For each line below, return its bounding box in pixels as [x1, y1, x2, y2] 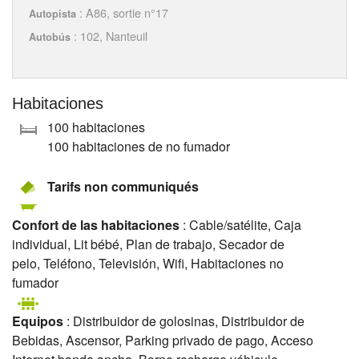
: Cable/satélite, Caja [179, 216, 301, 235]
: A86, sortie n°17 [76, 4, 168, 22]
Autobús [29, 30, 71, 45]
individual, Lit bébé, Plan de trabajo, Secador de [12, 235, 284, 254]
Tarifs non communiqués [47, 177, 199, 196]
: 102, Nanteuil [71, 27, 147, 45]
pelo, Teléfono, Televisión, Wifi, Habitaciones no [12, 254, 284, 273]
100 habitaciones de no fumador [47, 137, 230, 156]
